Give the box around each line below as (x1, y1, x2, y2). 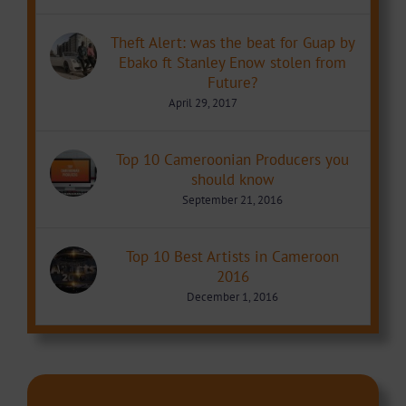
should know (190, 169, 275, 189)
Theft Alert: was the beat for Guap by (110, 32, 355, 53)
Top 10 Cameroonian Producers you (116, 149, 349, 169)
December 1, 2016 (187, 288, 278, 304)
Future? (208, 72, 257, 92)
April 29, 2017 (169, 94, 237, 111)
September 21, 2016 (182, 191, 283, 208)
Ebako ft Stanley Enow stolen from (119, 52, 346, 72)
